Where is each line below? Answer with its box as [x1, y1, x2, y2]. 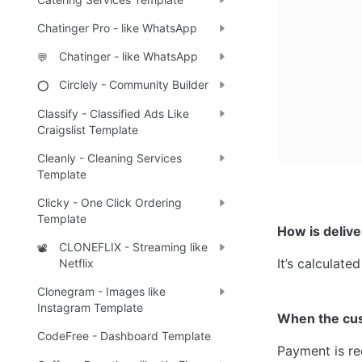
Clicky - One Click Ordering [37, 195, 182, 209]
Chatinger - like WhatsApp [59, 49, 198, 64]
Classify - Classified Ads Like [37, 106, 189, 120]
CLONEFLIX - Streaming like [59, 240, 208, 255]
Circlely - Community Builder [59, 78, 208, 92]
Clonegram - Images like [37, 284, 166, 299]
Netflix [59, 256, 94, 271]
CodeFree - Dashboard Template [37, 329, 211, 343]
